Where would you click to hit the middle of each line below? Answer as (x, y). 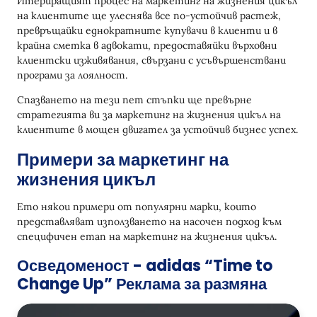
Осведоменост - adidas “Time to (145, 266)
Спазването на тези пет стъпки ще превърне (134, 100)
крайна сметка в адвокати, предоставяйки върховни (147, 46)
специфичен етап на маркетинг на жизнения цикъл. (148, 237)
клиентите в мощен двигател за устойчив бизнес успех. (157, 130)
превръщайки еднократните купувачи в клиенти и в (147, 31)
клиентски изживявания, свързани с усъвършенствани (151, 60)
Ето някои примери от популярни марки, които (137, 207)
